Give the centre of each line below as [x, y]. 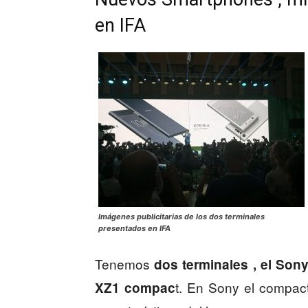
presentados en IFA [134, 228]
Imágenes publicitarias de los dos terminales [181, 217]
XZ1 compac [135, 288]
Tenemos [125, 264]
